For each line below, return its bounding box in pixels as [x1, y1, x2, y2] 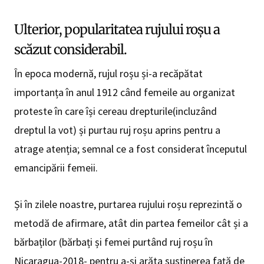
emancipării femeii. [14, 161, 98, 175]
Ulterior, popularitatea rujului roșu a [14, 21, 220, 38]
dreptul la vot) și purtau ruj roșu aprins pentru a [14, 123, 220, 137]
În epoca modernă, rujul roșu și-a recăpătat [14, 67, 203, 81]
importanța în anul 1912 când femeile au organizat [14, 85, 235, 100]
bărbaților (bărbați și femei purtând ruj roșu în [14, 235, 213, 249]
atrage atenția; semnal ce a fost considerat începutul [14, 142, 247, 156]
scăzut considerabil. [14, 41, 127, 58]
